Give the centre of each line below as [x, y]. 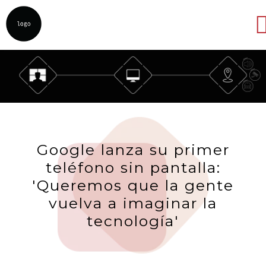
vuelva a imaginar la [133, 203]
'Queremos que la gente [133, 186]
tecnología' [133, 221]
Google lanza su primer [133, 150]
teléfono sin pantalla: [133, 168]
